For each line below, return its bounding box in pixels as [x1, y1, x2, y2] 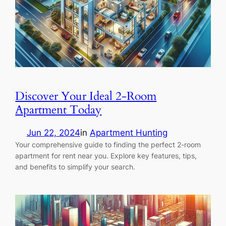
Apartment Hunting [89, 128, 167, 138]
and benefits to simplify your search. [15, 162, 136, 172]
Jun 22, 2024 [26, 128, 80, 138]
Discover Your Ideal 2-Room [15, 88, 157, 104]
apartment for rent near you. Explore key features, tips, [15, 151, 197, 160]
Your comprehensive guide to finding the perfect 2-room [15, 140, 201, 149]
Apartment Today [15, 101, 102, 118]
